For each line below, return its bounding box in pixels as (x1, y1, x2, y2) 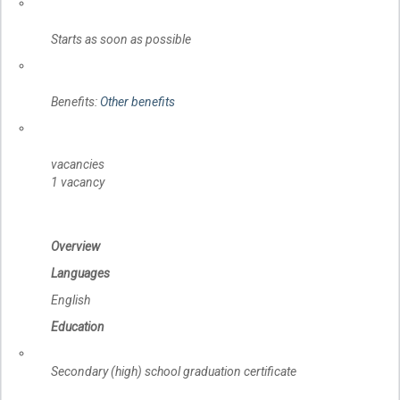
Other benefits (100, 95, 175, 110)
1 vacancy (51, 175, 104, 190)
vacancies (51, 157, 104, 172)
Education (51, 319, 104, 334)
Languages (51, 265, 110, 280)
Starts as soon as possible (51, 32, 191, 47)
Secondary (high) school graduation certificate (51, 363, 296, 379)
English (51, 292, 90, 307)
